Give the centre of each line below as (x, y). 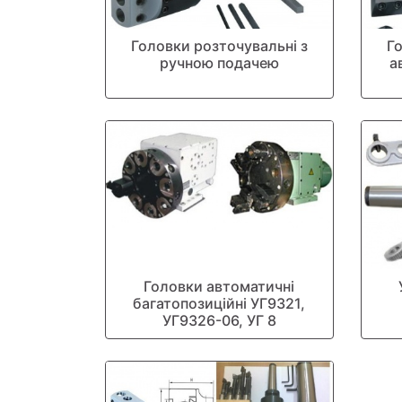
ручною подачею (219, 63)
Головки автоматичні (219, 286)
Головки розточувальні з (219, 46)
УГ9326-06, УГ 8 (219, 320)
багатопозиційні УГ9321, (219, 303)
